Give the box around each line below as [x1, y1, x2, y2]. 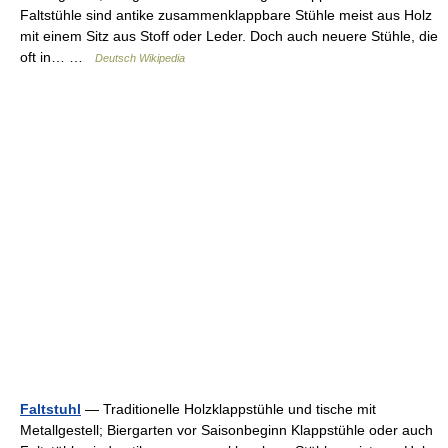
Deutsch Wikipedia [95, 52, 185, 64]
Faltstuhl [20, 401, 81, 417]
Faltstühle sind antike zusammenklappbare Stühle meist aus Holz [20, 7, 432, 23]
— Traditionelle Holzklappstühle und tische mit [81, 401, 376, 417]
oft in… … [20, 49, 95, 65]
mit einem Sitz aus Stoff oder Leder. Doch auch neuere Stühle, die [20, 28, 438, 44]
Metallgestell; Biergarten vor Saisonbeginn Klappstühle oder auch [20, 422, 433, 438]
